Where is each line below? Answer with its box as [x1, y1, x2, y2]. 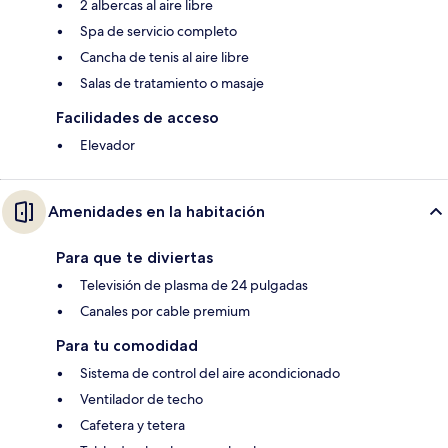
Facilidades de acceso [56, 108, 219, 128]
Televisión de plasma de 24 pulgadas [80, 276, 308, 295]
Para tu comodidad [56, 336, 198, 356]
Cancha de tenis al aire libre [80, 48, 249, 67]
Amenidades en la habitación [48, 202, 265, 222]
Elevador [80, 136, 135, 155]
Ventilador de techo [80, 390, 203, 409]
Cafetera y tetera [80, 416, 185, 435]
